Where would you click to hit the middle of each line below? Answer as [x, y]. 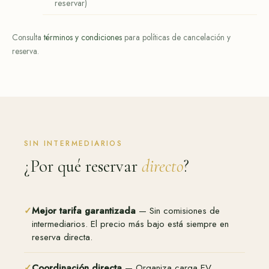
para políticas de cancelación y [176, 37]
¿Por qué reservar [83, 166]
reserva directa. [62, 237]
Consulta [28, 37]
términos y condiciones [83, 37]
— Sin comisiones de [178, 210]
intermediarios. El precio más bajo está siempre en [130, 224]
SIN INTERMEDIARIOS [74, 143]
